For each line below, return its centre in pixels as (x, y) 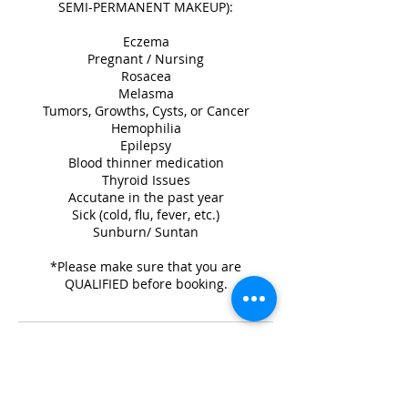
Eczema (146, 41)
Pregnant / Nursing (146, 59)
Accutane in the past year (146, 197)
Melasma (146, 93)
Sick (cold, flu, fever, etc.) (146, 214)
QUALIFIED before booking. (146, 284)
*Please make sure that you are (146, 266)
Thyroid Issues (146, 180)
